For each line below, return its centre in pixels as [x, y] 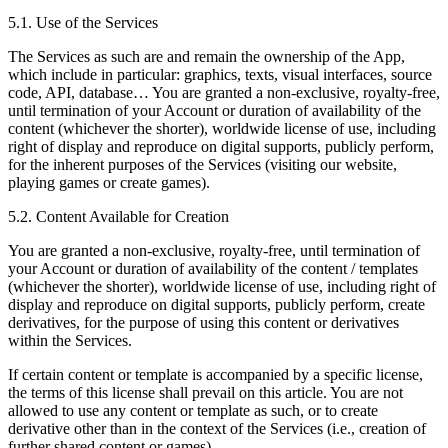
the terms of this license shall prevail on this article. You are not [205, 392]
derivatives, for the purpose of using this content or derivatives [203, 322]
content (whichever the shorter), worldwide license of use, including [222, 128]
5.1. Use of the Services [83, 22]
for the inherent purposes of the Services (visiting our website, [202, 164]
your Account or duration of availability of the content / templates [213, 268]
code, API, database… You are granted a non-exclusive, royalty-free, [224, 92]
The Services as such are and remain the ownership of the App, [206, 56]
